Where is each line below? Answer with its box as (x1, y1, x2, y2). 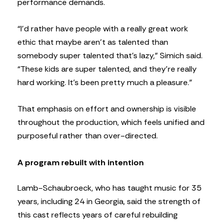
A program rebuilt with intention (17, 157, 144, 168)
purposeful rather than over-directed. (17, 130, 158, 141)
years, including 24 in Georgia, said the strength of (17, 196, 201, 207)
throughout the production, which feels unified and (17, 117, 205, 128)
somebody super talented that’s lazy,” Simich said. (17, 50, 203, 61)
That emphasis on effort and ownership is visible (17, 104, 196, 114)
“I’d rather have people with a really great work (17, 23, 188, 34)
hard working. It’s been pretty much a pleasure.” (17, 77, 192, 88)
